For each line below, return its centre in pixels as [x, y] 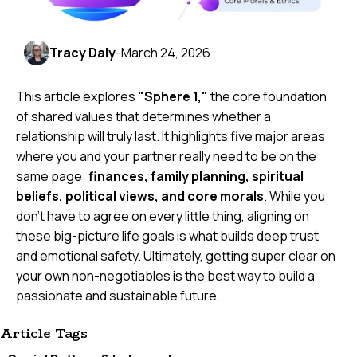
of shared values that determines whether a [143, 117]
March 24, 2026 [166, 52]
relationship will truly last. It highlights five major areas [171, 137]
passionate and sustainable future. [118, 296]
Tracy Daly [82, 52]
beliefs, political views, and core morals [140, 196]
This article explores [77, 97]
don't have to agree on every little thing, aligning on [163, 216]
